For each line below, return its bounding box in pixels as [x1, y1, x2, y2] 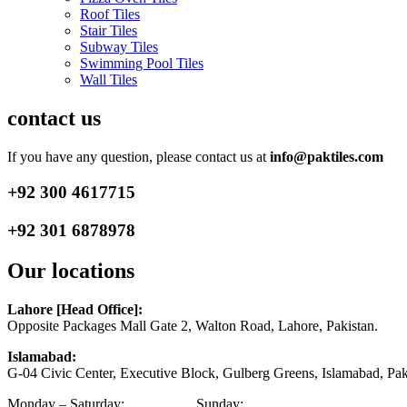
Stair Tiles [80, 22, 137, 38]
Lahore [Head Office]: [7, 301, 143, 317]
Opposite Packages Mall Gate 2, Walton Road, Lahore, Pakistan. [7, 317, 378, 333]
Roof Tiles [80, 5, 140, 22]
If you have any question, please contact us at [7, 148, 270, 164]
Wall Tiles [80, 71, 137, 87]
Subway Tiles [80, 38, 158, 55]
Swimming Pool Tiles [80, 55, 203, 71]
